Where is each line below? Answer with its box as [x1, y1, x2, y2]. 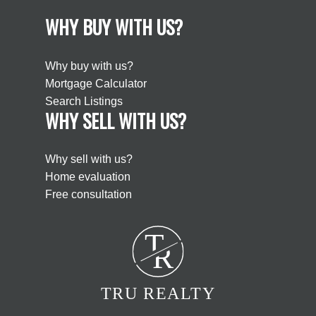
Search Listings [45, 95, 123, 107]
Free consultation [45, 188, 132, 200]
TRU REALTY [100, 284, 216, 303]
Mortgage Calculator [45, 77, 147, 90]
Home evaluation [45, 170, 130, 183]
